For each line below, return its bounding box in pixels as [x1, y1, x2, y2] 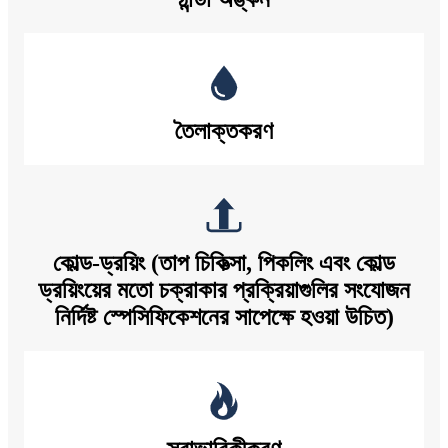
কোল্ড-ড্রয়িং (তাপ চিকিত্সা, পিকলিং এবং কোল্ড [53, 250, 395, 277]
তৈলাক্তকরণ [175, 118, 273, 145]
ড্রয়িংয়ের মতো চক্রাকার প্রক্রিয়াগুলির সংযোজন [38, 277, 410, 304]
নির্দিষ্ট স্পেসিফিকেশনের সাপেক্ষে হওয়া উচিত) [54, 304, 394, 331]
